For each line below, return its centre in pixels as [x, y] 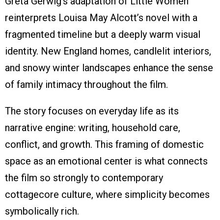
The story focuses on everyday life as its [92, 111]
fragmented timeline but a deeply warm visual [103, 35]
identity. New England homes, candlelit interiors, [108, 51]
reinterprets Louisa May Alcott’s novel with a [101, 18]
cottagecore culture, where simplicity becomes [107, 195]
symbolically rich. [42, 211]
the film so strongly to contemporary [84, 178]
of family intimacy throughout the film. [86, 85]
